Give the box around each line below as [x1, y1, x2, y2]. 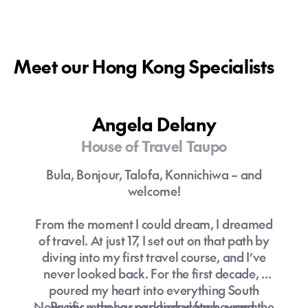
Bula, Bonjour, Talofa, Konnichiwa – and [46, 166, 262, 183]
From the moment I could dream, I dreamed [35, 215, 273, 232]
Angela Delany [91, 111, 217, 136]
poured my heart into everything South [48, 281, 260, 298]
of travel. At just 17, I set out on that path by [38, 232, 269, 249]
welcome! [127, 182, 181, 199]
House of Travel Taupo [80, 136, 228, 156]
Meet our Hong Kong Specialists [14, 54, 274, 78]
